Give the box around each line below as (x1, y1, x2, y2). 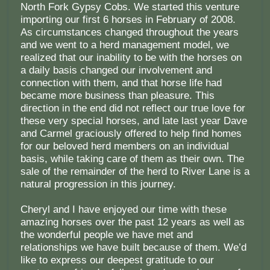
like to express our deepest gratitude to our (20, 254, 214, 266)
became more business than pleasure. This (20, 90, 215, 102)
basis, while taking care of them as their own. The (20, 153, 244, 165)
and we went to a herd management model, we (20, 39, 229, 51)
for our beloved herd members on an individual (20, 140, 229, 152)
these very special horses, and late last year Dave (20, 115, 247, 127)
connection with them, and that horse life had (20, 77, 222, 89)
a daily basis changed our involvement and (20, 64, 212, 77)
